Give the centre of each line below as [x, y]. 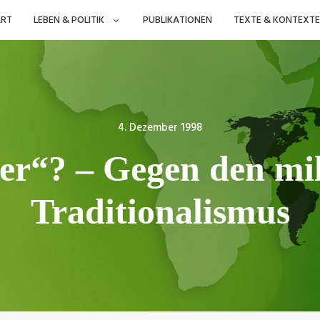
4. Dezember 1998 [160, 127]
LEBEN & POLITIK [69, 20]
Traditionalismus [160, 211]
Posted [179, 128]
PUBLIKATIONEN [177, 20]
